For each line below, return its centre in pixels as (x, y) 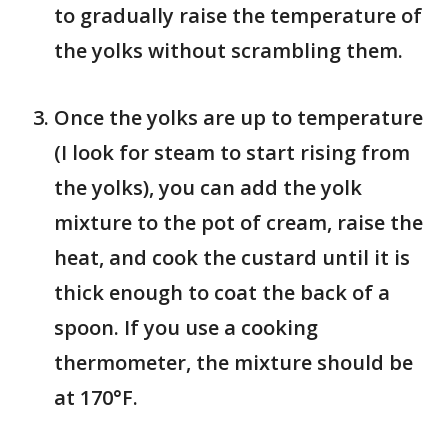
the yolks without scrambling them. (228, 50)
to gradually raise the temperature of (238, 15)
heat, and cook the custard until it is (232, 257)
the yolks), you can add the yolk (208, 187)
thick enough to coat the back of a (222, 292)
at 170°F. (96, 397)
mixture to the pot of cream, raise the (238, 222)
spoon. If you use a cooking (186, 327)
